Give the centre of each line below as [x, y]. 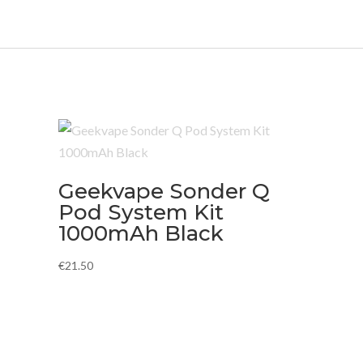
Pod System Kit [141, 213]
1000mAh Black [141, 234]
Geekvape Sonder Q [164, 192]
